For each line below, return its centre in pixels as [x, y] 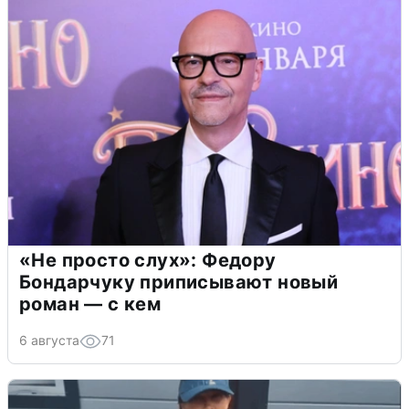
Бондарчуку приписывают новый [179, 282]
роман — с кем [90, 304]
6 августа [49, 340]
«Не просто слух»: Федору [148, 260]
